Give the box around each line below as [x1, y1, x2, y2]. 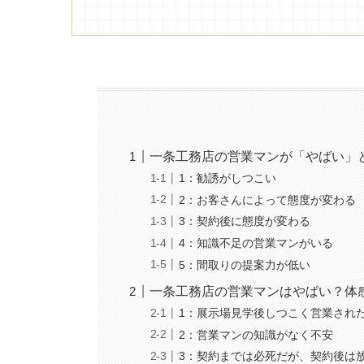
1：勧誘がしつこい [179, 171, 277, 185]
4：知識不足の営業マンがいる [179, 236, 334, 249]
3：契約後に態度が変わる [179, 214, 311, 228]
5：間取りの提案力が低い [179, 258, 311, 271]
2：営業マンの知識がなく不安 [179, 327, 334, 341]
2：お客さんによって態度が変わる [179, 193, 357, 206]
